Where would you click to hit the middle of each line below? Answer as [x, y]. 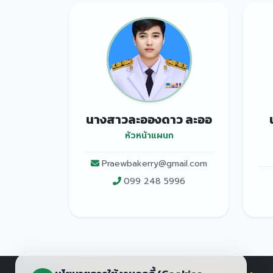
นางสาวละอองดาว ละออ [149, 119]
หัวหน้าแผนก [149, 136]
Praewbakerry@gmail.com [154, 164]
